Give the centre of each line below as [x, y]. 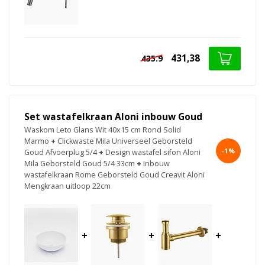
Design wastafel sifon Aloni [153, 153]
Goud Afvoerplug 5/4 [61, 153]
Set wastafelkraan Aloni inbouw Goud [113, 117]
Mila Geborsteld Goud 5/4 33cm [80, 164]
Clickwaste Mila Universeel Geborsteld [125, 141]
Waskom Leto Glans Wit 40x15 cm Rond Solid [103, 130]
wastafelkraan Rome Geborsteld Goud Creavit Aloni [114, 175]
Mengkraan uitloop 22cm [67, 186]
